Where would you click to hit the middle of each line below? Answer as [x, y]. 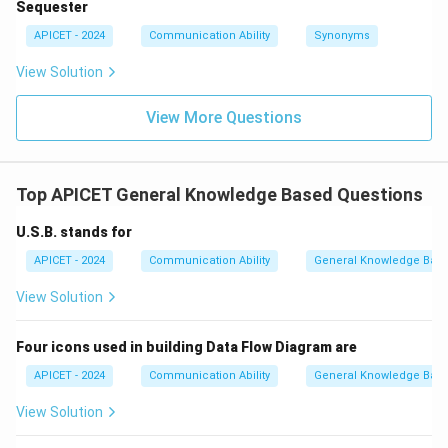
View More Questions [224, 117]
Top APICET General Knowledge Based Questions [219, 194]
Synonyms [342, 35]
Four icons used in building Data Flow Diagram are [186, 347]
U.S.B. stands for [74, 232]
